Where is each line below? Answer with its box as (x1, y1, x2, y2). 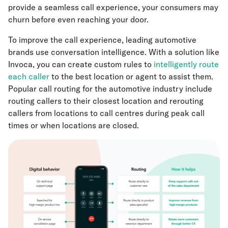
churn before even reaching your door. (8, 14, 151, 25)
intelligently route (154, 59, 219, 70)
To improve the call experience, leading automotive (8, 35, 196, 45)
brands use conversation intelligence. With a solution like (8, 47, 219, 58)
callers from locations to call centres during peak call (8, 108, 205, 119)
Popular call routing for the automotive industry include (8, 83, 212, 94)
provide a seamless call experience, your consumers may (8, 2, 218, 13)
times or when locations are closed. (8, 120, 141, 131)
